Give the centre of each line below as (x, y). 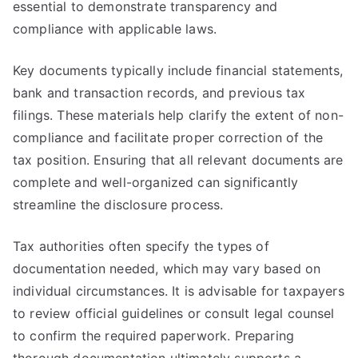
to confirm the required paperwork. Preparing (154, 336)
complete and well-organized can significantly (156, 182)
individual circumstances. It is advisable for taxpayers (179, 291)
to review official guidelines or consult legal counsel (174, 313)
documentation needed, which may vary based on (167, 268)
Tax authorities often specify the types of (141, 246)
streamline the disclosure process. (118, 205)
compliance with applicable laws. (115, 29)
